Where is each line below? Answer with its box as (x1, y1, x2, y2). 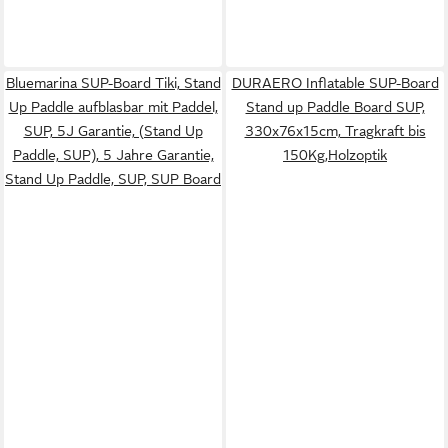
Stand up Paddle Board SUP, (245, 98, 425, 115)
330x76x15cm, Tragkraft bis (244, 122, 426, 139)
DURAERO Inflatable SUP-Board (231, 74, 439, 91)
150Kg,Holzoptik (283, 146, 387, 163)
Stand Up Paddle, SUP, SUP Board (5, 170, 221, 187)
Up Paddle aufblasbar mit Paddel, (8, 98, 218, 115)
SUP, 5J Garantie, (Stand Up (23, 122, 203, 139)
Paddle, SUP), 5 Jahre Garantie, (12, 146, 214, 163)
